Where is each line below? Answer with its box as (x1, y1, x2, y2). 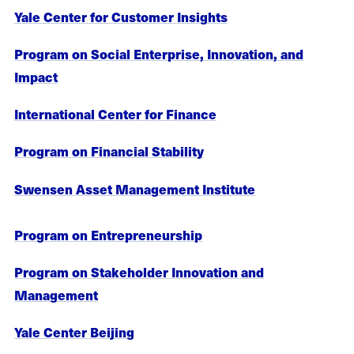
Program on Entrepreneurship (14, 224, 202, 244)
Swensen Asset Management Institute (14, 179, 255, 198)
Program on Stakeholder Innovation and (14, 262, 264, 281)
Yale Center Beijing (14, 322, 134, 341)
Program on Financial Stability (14, 141, 204, 161)
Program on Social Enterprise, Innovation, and (14, 43, 303, 63)
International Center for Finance (14, 104, 217, 124)
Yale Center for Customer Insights (14, 6, 228, 26)
